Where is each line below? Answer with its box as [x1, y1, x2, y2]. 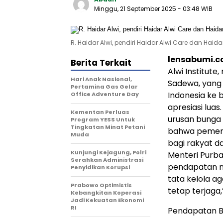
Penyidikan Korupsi [71, 163, 130, 172]
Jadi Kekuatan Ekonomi [71, 196, 144, 205]
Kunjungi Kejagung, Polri [71, 148, 146, 157]
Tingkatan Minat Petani [71, 123, 145, 131]
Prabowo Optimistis [71, 181, 132, 190]
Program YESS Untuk [71, 115, 135, 124]
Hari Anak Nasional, [71, 75, 132, 84]
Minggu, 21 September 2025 [94, 4, 178, 13]
